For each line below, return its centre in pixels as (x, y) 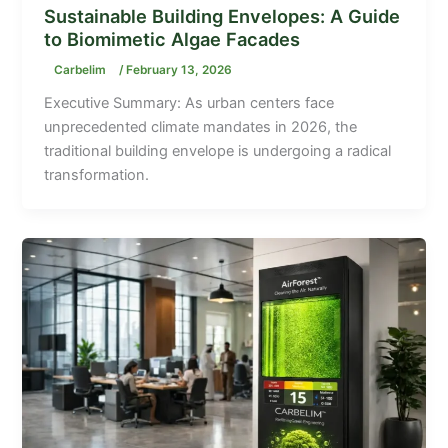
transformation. (97, 174)
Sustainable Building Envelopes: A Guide (222, 15)
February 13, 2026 (179, 69)
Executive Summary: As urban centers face (189, 102)
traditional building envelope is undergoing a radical (218, 150)
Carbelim (82, 69)
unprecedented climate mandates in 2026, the (201, 126)
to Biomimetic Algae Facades (172, 38)
